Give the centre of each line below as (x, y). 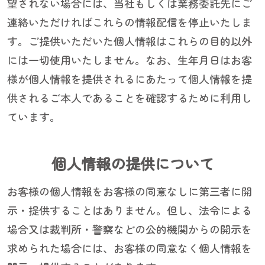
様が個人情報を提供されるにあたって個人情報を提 (130, 79)
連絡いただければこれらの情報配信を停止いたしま (130, 22)
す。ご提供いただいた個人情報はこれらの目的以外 (130, 41)
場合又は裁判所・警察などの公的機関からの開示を (130, 229)
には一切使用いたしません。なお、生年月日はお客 (130, 60)
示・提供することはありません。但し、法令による (130, 210)
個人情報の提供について (132, 164)
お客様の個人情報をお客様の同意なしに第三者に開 (130, 191)
